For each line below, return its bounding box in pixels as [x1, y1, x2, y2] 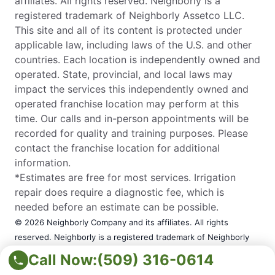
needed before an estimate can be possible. [15, 200, 219, 213]
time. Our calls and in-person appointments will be [15, 112, 249, 125]
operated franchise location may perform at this [15, 97, 239, 110]
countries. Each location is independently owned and [15, 53, 260, 66]
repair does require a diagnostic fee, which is [15, 185, 224, 198]
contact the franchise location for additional [15, 141, 220, 154]
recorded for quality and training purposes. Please [15, 126, 248, 139]
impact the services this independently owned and [15, 82, 249, 95]
